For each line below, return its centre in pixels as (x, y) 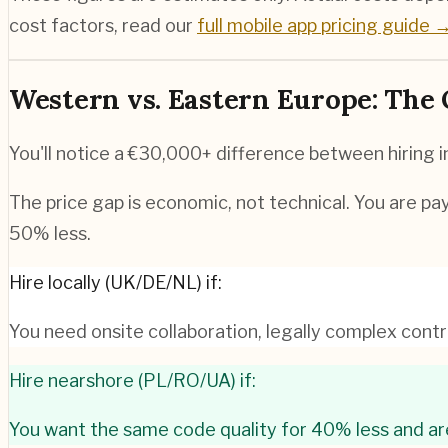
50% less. (50, 233)
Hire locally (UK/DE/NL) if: (115, 282)
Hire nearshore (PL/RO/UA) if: (132, 380)
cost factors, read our (103, 25)
